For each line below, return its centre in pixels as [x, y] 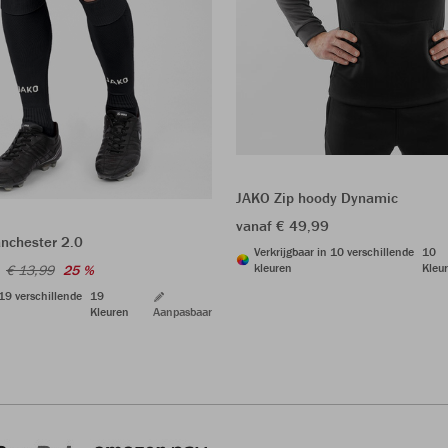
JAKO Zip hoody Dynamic [317, 197]
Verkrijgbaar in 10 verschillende [334, 251]
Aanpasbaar [182, 312]
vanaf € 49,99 [282, 225]
